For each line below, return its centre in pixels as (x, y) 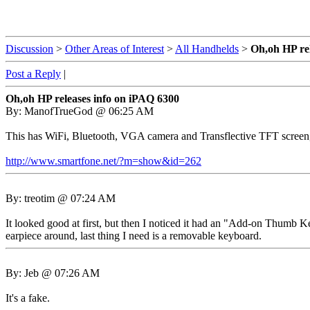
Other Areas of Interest (115, 49)
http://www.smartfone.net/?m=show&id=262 (103, 161)
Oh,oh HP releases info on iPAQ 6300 (92, 99)
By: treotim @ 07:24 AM (61, 198)
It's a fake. (28, 298)
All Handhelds (207, 49)
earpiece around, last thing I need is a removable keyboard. (134, 236)
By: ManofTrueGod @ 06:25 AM (80, 111)
